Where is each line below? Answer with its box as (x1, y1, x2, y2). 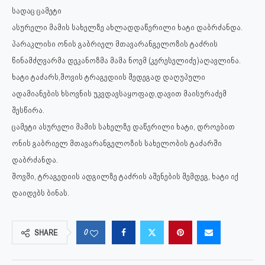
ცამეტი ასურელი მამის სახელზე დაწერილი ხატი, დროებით (12, 122, 235, 132)
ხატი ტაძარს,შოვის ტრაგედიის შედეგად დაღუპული (12, 72, 205, 82)
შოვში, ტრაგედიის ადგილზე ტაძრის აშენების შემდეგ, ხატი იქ (12, 172, 238, 182)
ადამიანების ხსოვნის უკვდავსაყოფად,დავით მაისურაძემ (12, 89, 227, 99)
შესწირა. (12, 105, 44, 115)
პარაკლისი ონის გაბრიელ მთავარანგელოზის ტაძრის (12, 39, 218, 49)
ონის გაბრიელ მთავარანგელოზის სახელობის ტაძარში (12, 138, 222, 148)
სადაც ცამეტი (12, 6, 62, 16)
